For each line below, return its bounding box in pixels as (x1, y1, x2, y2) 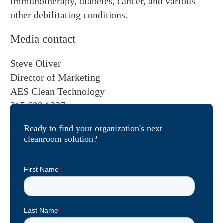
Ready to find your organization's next (24, 123, 163, 133)
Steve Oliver (10, 58, 62, 69)
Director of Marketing (10, 72, 101, 83)
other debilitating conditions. (10, 9, 128, 20)
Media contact (10, 32, 76, 46)
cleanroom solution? (24, 133, 98, 144)
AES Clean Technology (10, 86, 105, 97)
